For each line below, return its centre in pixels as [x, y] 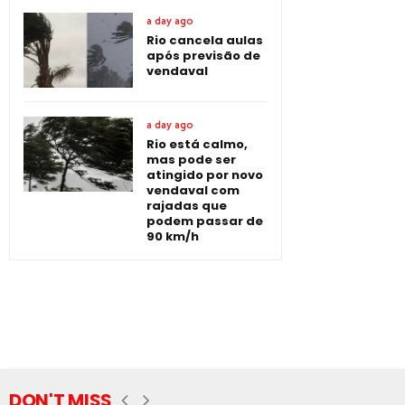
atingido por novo [205, 175]
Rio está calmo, [197, 145]
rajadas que [187, 206]
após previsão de [203, 56]
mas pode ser [191, 160]
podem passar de [205, 221]
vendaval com [193, 191]
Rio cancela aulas [205, 41]
